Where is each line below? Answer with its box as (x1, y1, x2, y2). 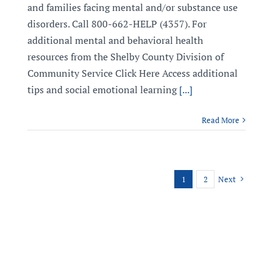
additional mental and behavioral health (27, 34, 203, 47)
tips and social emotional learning (27, 83, 177, 96)
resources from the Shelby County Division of (27, 50, 224, 63)
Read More (202, 115, 240, 126)
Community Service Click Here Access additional (27, 66, 238, 80)
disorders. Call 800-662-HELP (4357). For (27, 17, 207, 30)
